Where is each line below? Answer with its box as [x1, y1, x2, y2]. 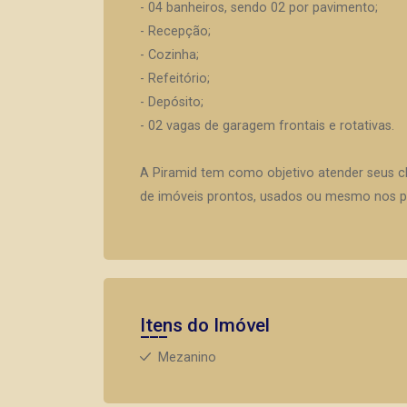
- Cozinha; [140, 46, 199, 63]
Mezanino [158, 349, 216, 365]
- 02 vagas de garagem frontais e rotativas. [140, 117, 394, 134]
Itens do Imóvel [140, 313, 270, 336]
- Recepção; [140, 23, 211, 39]
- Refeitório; [140, 70, 210, 86]
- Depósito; [140, 94, 203, 110]
